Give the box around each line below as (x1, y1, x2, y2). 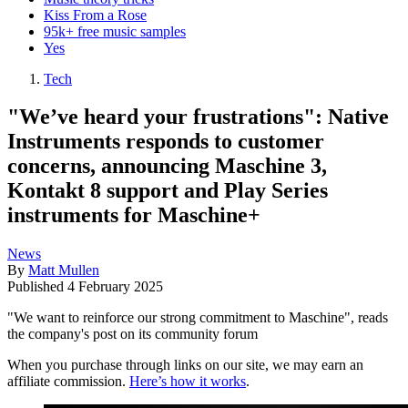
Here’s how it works (129, 373, 246, 390)
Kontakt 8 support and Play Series (7, 178, 328, 203)
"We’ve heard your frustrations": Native (7, 105, 389, 129)
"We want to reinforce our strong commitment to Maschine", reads (7, 310, 388, 326)
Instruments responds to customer (7, 129, 324, 154)
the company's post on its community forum (7, 326, 258, 342)
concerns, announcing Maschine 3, (7, 154, 327, 178)
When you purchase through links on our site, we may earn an (7, 357, 363, 373)
